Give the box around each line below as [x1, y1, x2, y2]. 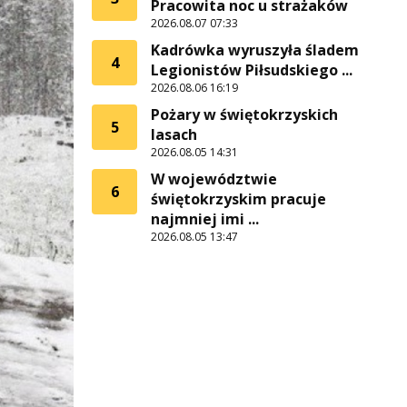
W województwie [151, 169, 277, 189]
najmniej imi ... [151, 209, 259, 229]
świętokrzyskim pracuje [151, 189, 326, 209]
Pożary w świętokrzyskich [151, 104, 338, 124]
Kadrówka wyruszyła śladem [151, 40, 359, 60]
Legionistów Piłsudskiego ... [151, 60, 352, 80]
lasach [151, 124, 197, 144]
